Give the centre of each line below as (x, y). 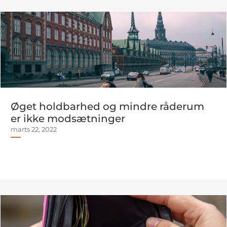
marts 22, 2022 (34, 129)
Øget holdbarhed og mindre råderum (107, 106)
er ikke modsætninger (68, 119)
